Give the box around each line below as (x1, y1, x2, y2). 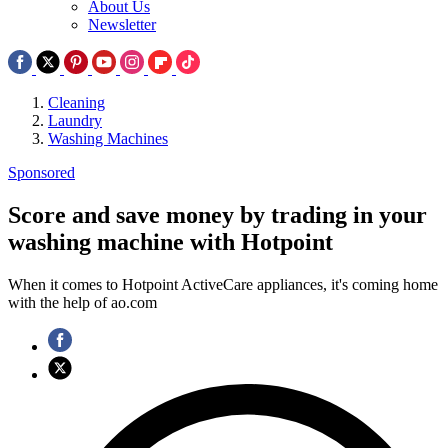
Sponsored (8, 164, 75, 182)
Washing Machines (48, 130, 168, 148)
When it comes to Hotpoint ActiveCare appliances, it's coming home (8, 275, 438, 293)
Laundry (48, 112, 102, 130)
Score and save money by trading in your (8, 201, 427, 228)
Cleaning (48, 94, 105, 112)
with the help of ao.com (8, 293, 157, 311)
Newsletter (88, 16, 156, 34)
